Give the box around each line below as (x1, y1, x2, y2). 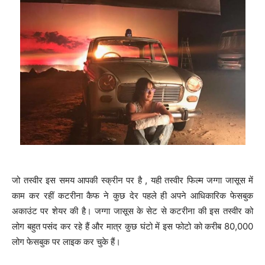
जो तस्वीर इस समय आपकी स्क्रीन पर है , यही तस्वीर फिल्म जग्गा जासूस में (12, 174, 253, 186)
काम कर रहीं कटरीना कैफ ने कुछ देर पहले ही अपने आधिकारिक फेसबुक (12, 190, 253, 202)
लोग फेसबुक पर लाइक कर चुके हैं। (12, 236, 121, 248)
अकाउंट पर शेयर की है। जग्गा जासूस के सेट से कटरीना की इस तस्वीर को (12, 205, 253, 217)
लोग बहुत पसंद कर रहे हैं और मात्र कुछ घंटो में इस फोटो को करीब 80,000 (12, 221, 253, 232)
